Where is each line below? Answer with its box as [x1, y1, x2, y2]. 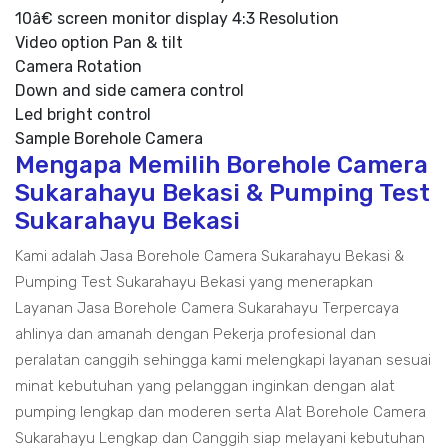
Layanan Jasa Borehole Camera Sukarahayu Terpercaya [15, 299, 399, 318]
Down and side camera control [15, 81, 244, 101]
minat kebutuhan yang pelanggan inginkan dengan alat [15, 377, 395, 396]
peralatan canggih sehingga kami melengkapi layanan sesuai [15, 351, 431, 370]
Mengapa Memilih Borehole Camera [15, 151, 428, 180]
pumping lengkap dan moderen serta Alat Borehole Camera [15, 403, 426, 422]
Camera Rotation [15, 57, 142, 77]
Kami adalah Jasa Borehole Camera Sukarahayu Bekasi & [15, 247, 404, 266]
